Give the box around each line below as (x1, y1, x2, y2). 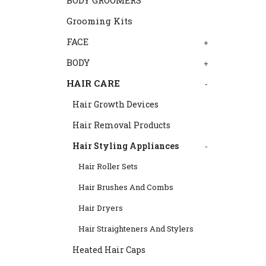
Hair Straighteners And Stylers (78, 223, 194, 234)
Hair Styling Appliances (72, 140, 179, 151)
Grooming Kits (66, 15, 132, 27)
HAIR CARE (66, 77, 120, 89)
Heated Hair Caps (72, 244, 145, 255)
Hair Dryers (78, 202, 123, 213)
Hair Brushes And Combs (78, 182, 173, 192)
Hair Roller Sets (78, 161, 138, 172)
